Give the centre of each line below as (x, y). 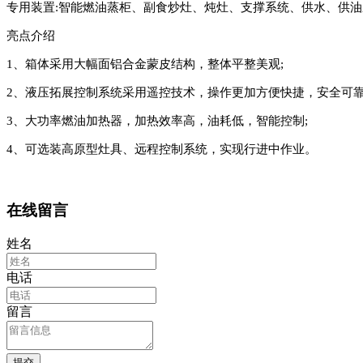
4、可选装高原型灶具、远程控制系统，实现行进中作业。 (162, 149)
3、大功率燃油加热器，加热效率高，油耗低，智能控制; (157, 121)
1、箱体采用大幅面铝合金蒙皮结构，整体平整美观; (145, 64)
